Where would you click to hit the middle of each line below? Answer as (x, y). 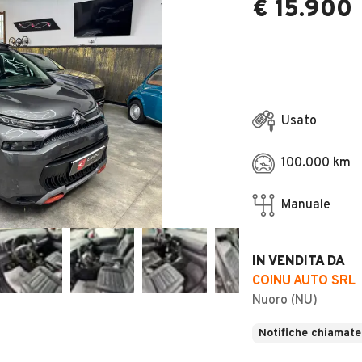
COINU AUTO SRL (304, 281)
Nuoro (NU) (285, 301)
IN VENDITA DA (299, 262)
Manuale (306, 205)
